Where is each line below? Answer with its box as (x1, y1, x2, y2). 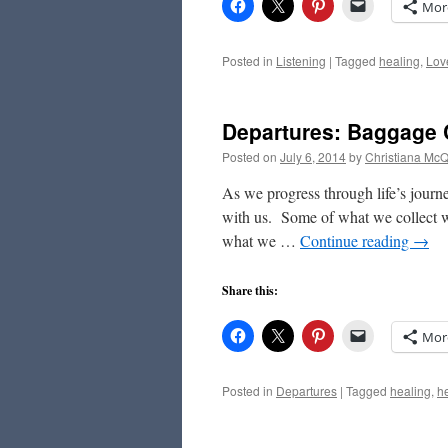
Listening (276, 52, 326, 69)
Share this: (222, 282, 278, 299)
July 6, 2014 (280, 148, 346, 165)
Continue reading (300, 230, 413, 251)
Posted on (222, 148, 277, 165)
